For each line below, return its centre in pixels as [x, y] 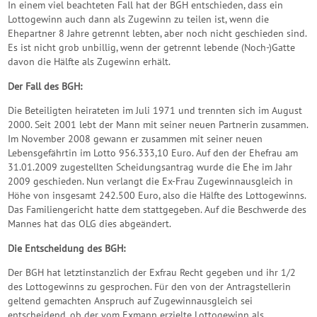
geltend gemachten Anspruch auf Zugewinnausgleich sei [131, 300]
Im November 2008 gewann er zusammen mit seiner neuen [136, 139]
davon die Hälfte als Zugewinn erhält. [90, 62]
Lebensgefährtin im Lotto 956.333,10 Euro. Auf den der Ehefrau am [153, 153]
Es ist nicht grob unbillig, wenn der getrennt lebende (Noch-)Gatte [152, 47]
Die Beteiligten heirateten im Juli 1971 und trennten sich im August [155, 110]
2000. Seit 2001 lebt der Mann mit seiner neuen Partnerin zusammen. [158, 125]
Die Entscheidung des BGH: [67, 248]
